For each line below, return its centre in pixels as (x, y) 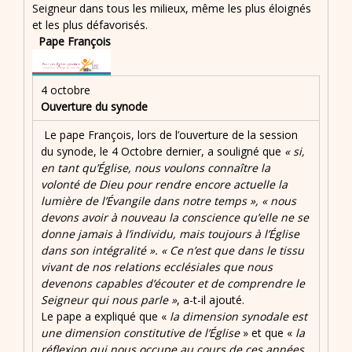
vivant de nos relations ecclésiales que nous (157, 267)
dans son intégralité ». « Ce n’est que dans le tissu (172, 251)
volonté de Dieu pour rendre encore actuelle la (164, 185)
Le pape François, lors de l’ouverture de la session (169, 135)
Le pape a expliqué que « (105, 317)
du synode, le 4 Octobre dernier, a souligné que (163, 152)
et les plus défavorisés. (90, 24)
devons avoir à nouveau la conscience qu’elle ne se (175, 218)
